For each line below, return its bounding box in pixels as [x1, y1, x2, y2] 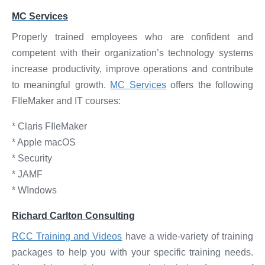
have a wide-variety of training [122, 231, 253, 241]
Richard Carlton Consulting [12, 211, 135, 221]
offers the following [166, 80, 254, 90]
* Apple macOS [12, 137, 76, 147]
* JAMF [12, 169, 43, 179]
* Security [12, 153, 52, 163]
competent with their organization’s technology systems [12, 48, 253, 58]
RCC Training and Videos [12, 231, 122, 241]
